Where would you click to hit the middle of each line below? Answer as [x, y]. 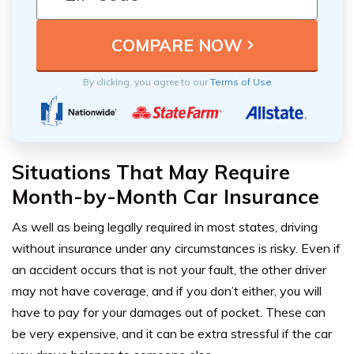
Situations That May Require [151, 172]
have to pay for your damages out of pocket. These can [169, 313]
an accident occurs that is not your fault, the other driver [169, 270]
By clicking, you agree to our [146, 82]
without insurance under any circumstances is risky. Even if [176, 249]
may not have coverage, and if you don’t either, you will [167, 291]
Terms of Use [241, 82]
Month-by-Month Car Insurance [166, 197]
